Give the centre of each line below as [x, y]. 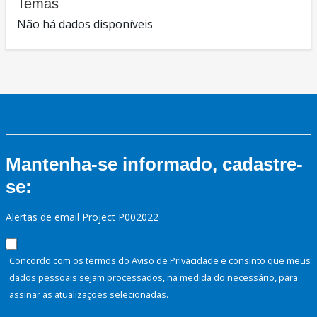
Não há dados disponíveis [85, 24]
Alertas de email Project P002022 [82, 217]
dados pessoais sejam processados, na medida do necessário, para [154, 278]
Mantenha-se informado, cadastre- [154, 165]
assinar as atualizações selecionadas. [89, 295]
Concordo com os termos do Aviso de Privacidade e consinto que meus [160, 261]
